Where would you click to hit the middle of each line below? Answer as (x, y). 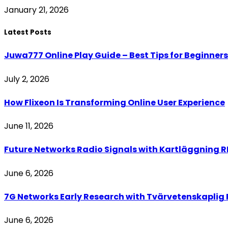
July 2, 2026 (27, 79)
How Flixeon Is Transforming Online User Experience (115, 102)
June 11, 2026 (29, 126)
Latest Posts (28, 33)
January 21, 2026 (36, 10)
